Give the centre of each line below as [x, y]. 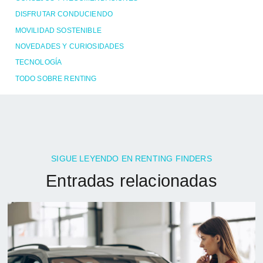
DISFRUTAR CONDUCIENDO [64, 14]
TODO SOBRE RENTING [56, 78]
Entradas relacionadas [131, 181]
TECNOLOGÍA [38, 63]
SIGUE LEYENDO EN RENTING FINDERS [131, 158]
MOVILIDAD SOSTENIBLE [58, 30]
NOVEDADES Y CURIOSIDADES [70, 46]
